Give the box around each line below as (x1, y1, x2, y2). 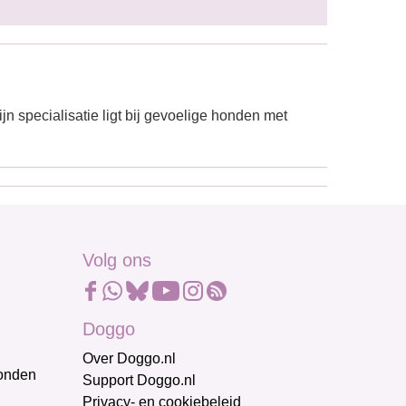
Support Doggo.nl (82, 372, 196, 388)
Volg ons (82, 250, 151, 270)
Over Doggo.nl (82, 351, 176, 366)
